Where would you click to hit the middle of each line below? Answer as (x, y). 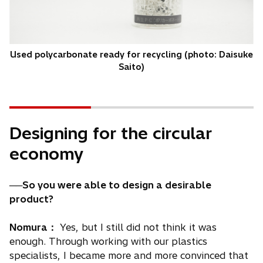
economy (46, 153)
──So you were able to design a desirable (110, 185)
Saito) (131, 67)
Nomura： (33, 227)
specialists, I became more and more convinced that (129, 255)
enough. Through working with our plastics (108, 241)
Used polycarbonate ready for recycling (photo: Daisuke (131, 54)
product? (31, 199)
